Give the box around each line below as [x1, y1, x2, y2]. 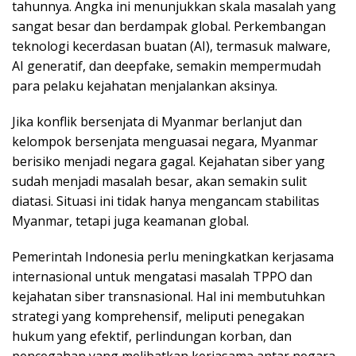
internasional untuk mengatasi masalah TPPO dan [12, 268, 312, 285]
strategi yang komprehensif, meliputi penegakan [12, 308, 304, 325]
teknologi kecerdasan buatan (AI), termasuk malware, [12, 37, 331, 55]
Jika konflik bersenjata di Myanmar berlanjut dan [12, 113, 302, 130]
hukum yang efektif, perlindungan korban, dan [12, 327, 292, 345]
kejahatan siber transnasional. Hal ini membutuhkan [12, 288, 325, 305]
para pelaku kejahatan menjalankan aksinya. [12, 77, 277, 95]
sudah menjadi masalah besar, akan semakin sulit [12, 172, 307, 190]
